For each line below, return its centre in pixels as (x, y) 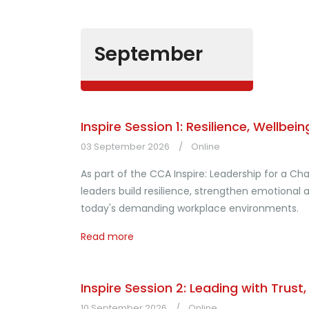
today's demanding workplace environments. (190, 208)
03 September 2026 (125, 147)
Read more (107, 237)
